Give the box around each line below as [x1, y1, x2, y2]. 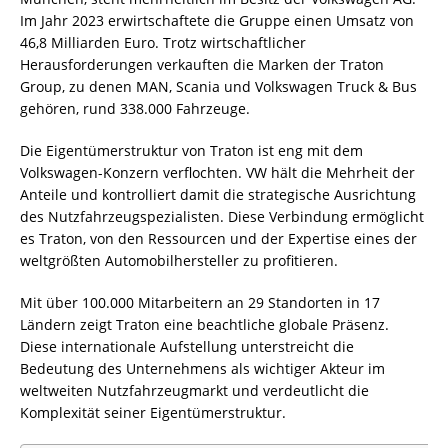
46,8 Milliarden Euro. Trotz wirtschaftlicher [20, 32, 306, 52]
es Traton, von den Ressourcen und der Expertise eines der [20, 228, 417, 248]
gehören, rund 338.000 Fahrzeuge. [20, 98, 250, 118]
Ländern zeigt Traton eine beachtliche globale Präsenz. [20, 314, 389, 334]
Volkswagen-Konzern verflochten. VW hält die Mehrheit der [20, 162, 415, 182]
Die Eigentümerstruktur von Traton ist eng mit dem [20, 140, 363, 160]
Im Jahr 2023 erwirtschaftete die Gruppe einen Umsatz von [20, 10, 414, 30]
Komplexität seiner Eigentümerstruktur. [20, 402, 286, 422]
